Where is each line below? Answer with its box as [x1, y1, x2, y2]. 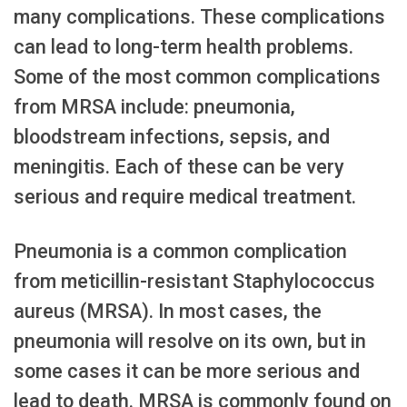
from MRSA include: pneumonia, [14, 94, 295, 118]
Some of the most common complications [14, 65, 381, 88]
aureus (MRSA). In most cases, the [14, 299, 322, 323]
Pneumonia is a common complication [14, 239, 347, 263]
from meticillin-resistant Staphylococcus [14, 269, 375, 293]
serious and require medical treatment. [14, 184, 356, 208]
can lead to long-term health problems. [14, 35, 353, 58]
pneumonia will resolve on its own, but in [14, 329, 366, 352]
